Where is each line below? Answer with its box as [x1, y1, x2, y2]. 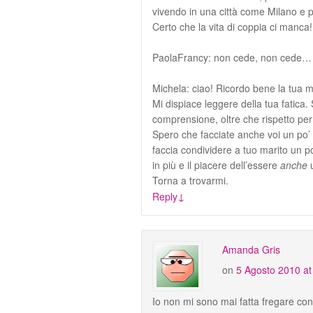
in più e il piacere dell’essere [152, 157, 280, 172]
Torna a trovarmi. [152, 173, 228, 187]
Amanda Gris [222, 242, 280, 256]
